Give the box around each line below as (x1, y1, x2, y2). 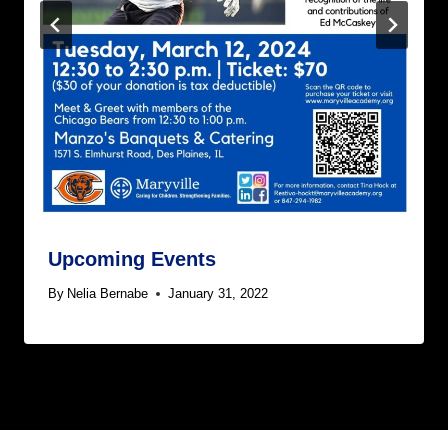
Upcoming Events (48, 248, 216, 271)
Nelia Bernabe (67, 285, 149, 301)
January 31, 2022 (168, 285, 269, 301)
